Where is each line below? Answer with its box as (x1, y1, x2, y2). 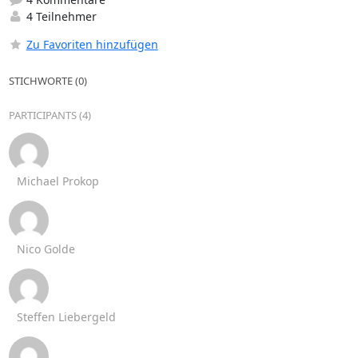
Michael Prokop (17, 173, 99, 189)
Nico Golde (17, 241, 75, 257)
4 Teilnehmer (22, 8, 97, 24)
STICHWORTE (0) (8, 73, 87, 88)
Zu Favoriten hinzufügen (26, 36, 158, 52)
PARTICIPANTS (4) (8, 107, 91, 122)
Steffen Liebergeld (17, 308, 116, 324)
